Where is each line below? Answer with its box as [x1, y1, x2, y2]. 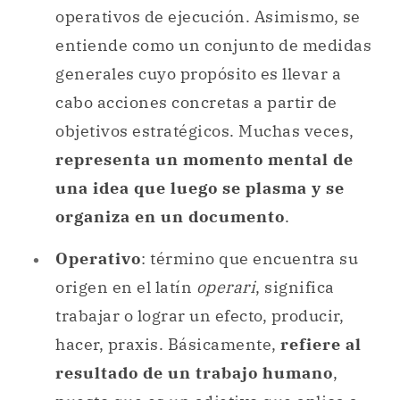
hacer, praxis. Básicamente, [55, 333, 280, 354]
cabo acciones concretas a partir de [55, 92, 337, 113]
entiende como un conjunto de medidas [55, 35, 371, 56]
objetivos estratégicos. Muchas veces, [55, 121, 354, 142]
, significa [255, 276, 335, 297]
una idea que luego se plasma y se [55, 178, 345, 199]
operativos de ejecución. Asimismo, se [55, 6, 361, 28]
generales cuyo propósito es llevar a [55, 63, 341, 85]
